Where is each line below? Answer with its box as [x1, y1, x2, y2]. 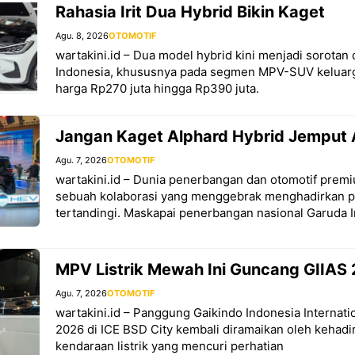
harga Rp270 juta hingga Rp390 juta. [55, 81, 259, 97]
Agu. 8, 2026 [55, 30, 109, 42]
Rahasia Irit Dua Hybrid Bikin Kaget [55, 2, 325, 22]
